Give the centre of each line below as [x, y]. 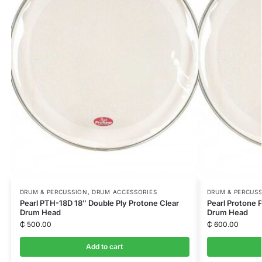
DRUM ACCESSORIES [125, 192]
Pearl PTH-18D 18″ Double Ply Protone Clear [99, 203]
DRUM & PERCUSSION [54, 192]
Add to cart [105, 247]
